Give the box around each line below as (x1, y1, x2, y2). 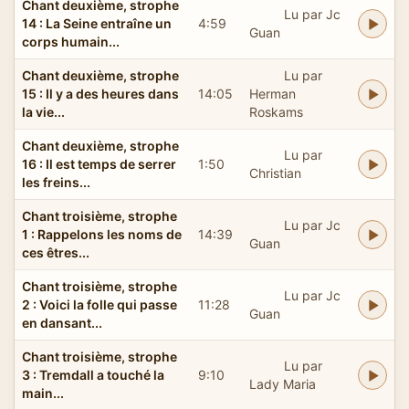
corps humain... (22, 33, 120, 49)
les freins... (22, 173, 90, 190)
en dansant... (22, 314, 102, 330)
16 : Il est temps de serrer (22, 155, 176, 172)
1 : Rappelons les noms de (22, 225, 182, 242)
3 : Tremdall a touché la (22, 366, 164, 383)
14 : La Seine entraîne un (22, 15, 172, 31)
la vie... (22, 103, 65, 120)
